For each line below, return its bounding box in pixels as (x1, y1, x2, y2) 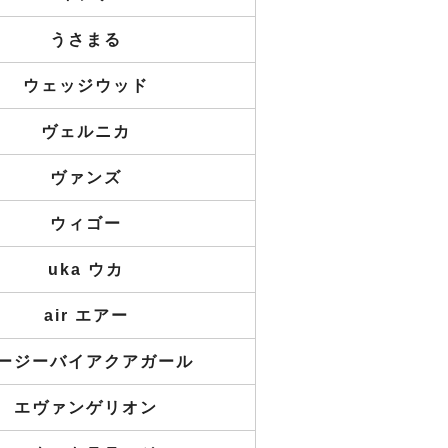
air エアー (43, 307, 129, 324)
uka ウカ (48, 261, 124, 278)
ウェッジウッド (23, 77, 149, 94)
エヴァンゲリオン (14, 399, 158, 416)
